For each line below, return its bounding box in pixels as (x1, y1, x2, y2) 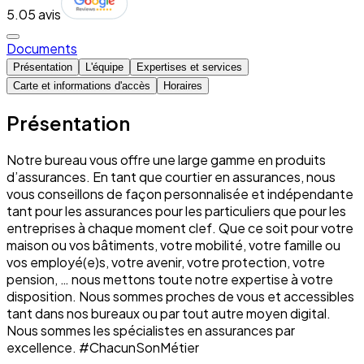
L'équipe (85, 60, 123, 73)
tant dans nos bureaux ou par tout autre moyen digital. (6, 304, 331, 322)
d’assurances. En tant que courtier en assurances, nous (6, 167, 336, 185)
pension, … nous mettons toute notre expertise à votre (6, 270, 333, 288)
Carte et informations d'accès (13, 79, 150, 92)
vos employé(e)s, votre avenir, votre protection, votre (6, 253, 325, 271)
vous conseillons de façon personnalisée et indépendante (6, 184, 353, 202)
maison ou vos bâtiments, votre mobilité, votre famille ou (6, 236, 340, 253)
